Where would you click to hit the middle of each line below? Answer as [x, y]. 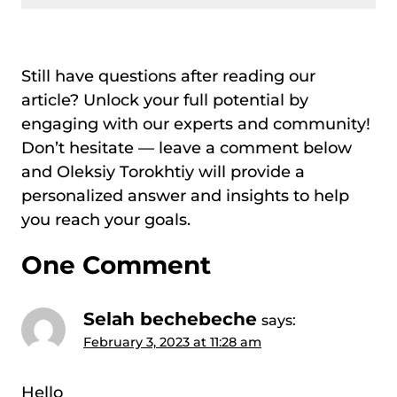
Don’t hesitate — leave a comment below [187, 148]
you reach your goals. [106, 219]
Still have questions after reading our [168, 76]
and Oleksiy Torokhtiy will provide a [163, 171]
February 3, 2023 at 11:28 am [172, 342]
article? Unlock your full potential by [165, 100]
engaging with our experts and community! [196, 124]
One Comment [116, 265]
